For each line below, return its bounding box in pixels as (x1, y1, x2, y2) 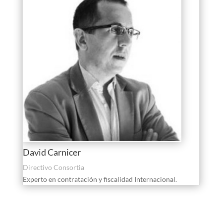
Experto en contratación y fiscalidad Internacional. (22, 175, 177, 184)
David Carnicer (22, 147, 81, 158)
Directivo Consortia (22, 163, 84, 172)
